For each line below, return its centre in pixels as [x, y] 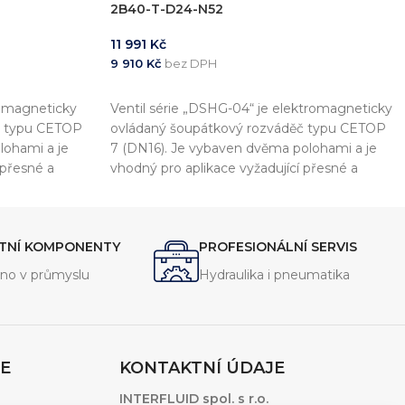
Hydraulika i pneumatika [275, 274]
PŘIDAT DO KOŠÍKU [182, 90]
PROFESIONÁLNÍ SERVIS [278, 246]
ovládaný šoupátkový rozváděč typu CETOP [248, 128]
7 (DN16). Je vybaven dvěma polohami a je [244, 148]
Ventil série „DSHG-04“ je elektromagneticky [251, 108]
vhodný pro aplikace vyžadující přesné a [234, 168]
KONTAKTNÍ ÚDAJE [202, 367]
